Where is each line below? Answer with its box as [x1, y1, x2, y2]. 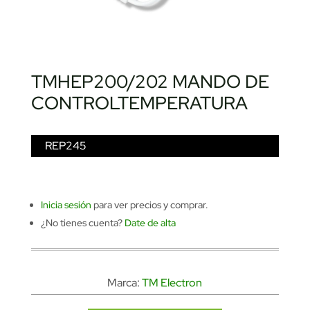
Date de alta [124, 216, 176, 229]
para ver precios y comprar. [91, 198, 208, 211]
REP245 [44, 138, 86, 153]
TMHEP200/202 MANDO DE [30, 69, 269, 93]
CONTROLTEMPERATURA [30, 91, 248, 115]
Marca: [107, 275, 143, 290]
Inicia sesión [40, 198, 91, 211]
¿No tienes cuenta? [40, 216, 125, 229]
